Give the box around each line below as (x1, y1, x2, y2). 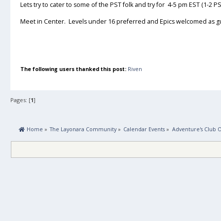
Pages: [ (10, 96, 31, 104)
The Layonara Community (50, 126, 117, 133)
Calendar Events (123, 126, 165, 133)
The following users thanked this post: (20, 65, 128, 73)
